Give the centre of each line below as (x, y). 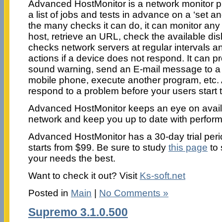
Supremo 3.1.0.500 (78, 212)
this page (188, 147)
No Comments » (134, 193)
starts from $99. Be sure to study (98, 147)
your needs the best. (72, 158)
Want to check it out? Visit (84, 175)
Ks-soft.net (162, 175)
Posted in (49, 193)
